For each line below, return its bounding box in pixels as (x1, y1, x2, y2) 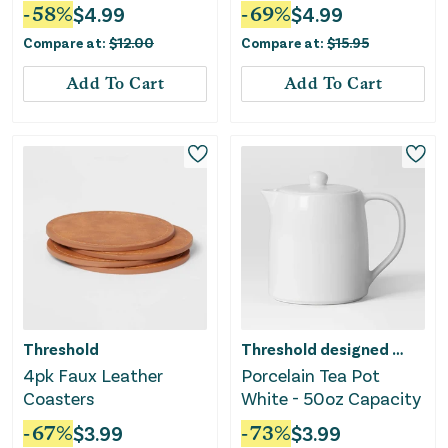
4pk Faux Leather (23, 364, 163, 387)
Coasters (23, 387, 94, 410)
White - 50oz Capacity (241, 387, 421, 410)
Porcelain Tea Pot (241, 364, 380, 387)
